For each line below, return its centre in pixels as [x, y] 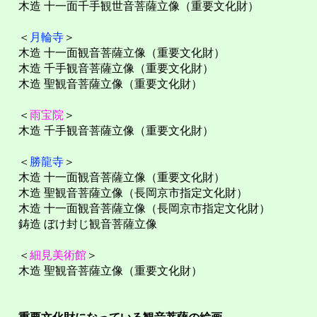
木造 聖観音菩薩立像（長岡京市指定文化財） [127, 193]
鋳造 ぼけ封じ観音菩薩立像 [82, 224]
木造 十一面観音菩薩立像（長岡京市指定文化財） [139, 209]
